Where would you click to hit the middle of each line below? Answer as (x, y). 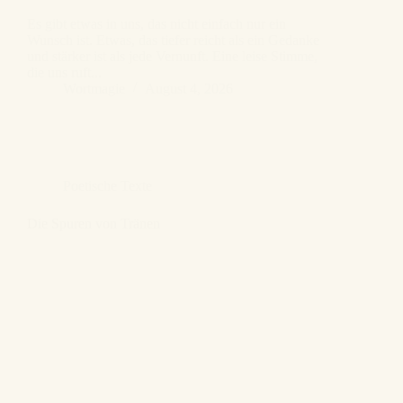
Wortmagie (94, 89)
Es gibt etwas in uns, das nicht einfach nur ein (157, 24)
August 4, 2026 (189, 89)
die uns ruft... (64, 73)
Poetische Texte (107, 186)
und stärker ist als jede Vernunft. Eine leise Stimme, (172, 57)
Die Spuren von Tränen (94, 224)
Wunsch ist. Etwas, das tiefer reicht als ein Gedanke (173, 40)
